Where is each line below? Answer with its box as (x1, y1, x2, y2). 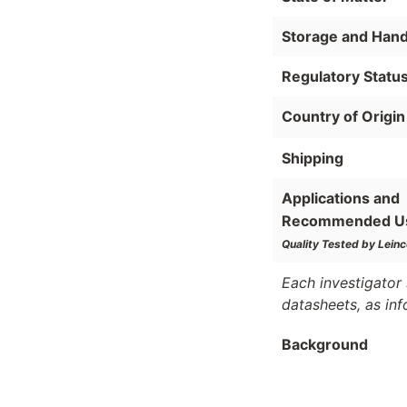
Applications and (282, 188, 400, 207)
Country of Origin (282, 107, 405, 126)
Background (282, 335, 368, 354)
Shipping (282, 148, 343, 167)
